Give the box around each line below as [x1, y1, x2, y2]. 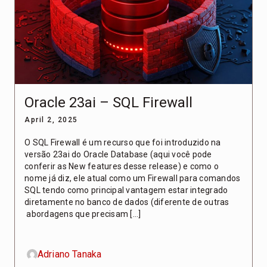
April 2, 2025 [24, 116, 78, 125]
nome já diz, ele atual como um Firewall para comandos [24, 173, 241, 184]
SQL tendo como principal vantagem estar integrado [24, 185, 228, 195]
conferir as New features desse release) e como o [24, 162, 219, 172]
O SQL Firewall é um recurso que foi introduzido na [24, 138, 221, 148]
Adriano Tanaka [38, 249, 102, 260]
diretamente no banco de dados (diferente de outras [24, 197, 229, 207]
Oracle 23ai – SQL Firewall [24, 94, 193, 111]
